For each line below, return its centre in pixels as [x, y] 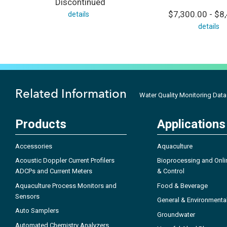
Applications [191, 124]
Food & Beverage [182, 185]
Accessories [34, 146]
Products [41, 124]
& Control [171, 171]
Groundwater [176, 214]
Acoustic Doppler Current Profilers [65, 161]
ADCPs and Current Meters [54, 171]
